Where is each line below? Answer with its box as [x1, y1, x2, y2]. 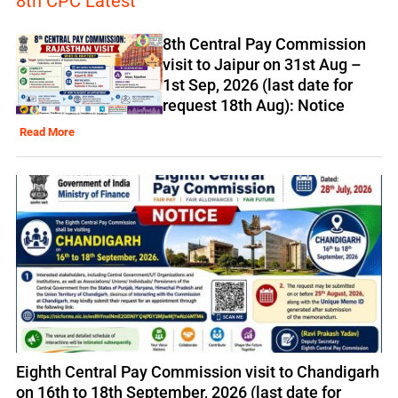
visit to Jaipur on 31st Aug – [162, 55, 362, 75]
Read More [20, 125, 76, 139]
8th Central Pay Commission [162, 35, 366, 54]
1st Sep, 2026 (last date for [162, 76, 353, 95]
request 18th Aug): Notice [162, 96, 345, 115]
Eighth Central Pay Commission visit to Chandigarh [15, 362, 379, 382]
